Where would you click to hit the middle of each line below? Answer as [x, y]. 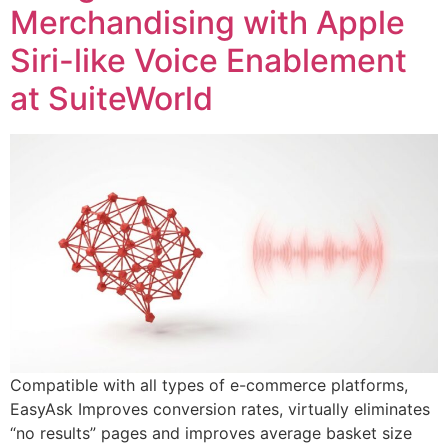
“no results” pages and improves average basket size [211, 432]
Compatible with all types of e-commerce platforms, [209, 384]
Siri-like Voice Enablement [208, 60]
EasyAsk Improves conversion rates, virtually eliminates [220, 408]
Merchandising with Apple [207, 22]
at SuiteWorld [111, 98]
